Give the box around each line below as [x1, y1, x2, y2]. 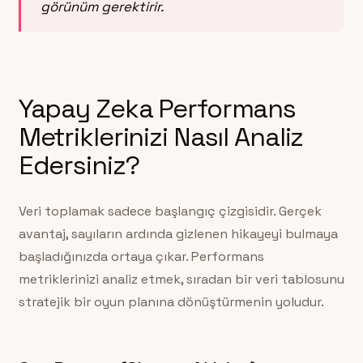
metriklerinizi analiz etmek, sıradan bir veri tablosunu [18, 270, 344, 288]
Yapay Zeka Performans [18, 91, 297, 125]
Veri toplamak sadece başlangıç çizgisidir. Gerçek [18, 202, 322, 220]
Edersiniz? [18, 147, 139, 181]
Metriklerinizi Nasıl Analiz [18, 119, 304, 153]
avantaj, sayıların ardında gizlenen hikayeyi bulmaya [18, 224, 338, 242]
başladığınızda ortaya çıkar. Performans [18, 247, 264, 265]
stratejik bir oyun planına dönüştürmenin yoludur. [18, 293, 324, 310]
